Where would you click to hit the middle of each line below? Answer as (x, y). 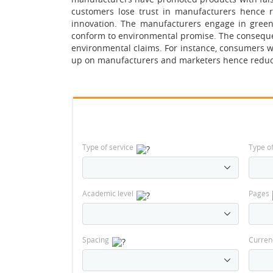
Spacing (96, 239)
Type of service (108, 147)
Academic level (108, 193)
